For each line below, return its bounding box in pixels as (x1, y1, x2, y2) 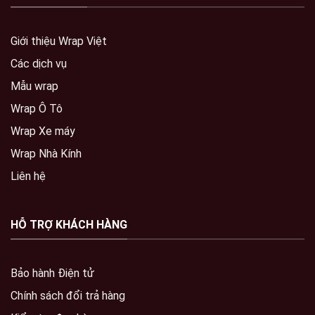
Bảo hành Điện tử (11, 266, 94, 281)
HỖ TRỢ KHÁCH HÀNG (11, 217, 127, 231)
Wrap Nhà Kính (11, 146, 82, 160)
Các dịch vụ (11, 56, 67, 70)
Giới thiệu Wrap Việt (11, 34, 107, 48)
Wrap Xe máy (11, 124, 75, 138)
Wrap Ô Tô (11, 101, 63, 115)
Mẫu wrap (11, 79, 58, 93)
